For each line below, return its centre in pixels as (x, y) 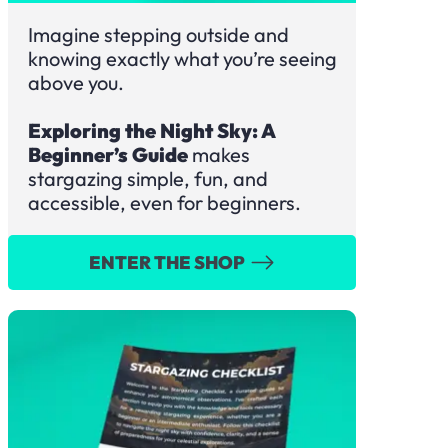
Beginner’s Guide (108, 154)
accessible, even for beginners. (164, 202)
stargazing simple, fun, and (148, 178)
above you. (76, 82)
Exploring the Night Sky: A (151, 130)
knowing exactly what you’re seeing (182, 58)
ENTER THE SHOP (166, 262)
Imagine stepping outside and (158, 34)
